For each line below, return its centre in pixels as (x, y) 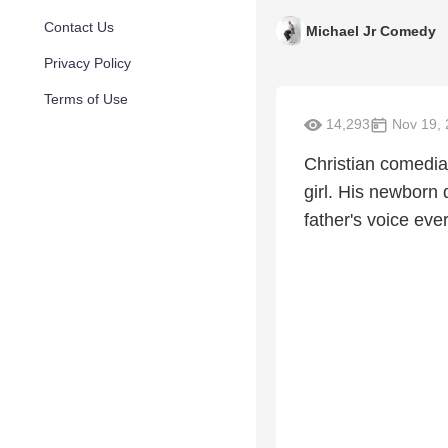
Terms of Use (86, 99)
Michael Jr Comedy (371, 31)
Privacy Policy (87, 63)
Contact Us (79, 27)
